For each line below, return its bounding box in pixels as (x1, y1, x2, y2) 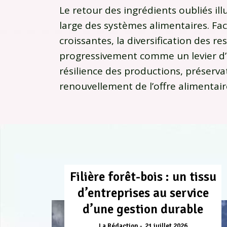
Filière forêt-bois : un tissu (69, 169, 216, 185)
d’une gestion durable (83, 201, 203, 217)
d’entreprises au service (77, 185, 209, 201)
